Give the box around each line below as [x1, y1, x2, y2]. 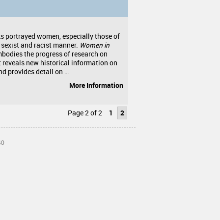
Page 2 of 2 [68, 109, 102, 117]
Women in [80, 41, 110, 50]
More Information [69, 81, 123, 90]
